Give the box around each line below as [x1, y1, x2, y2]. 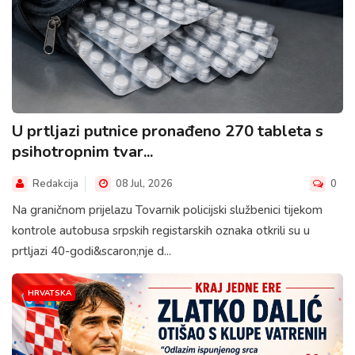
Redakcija [32, 176, 78, 191]
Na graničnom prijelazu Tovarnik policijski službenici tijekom [12, 201, 323, 218]
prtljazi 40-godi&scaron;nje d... [12, 242, 171, 259]
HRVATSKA [28, 287, 71, 299]
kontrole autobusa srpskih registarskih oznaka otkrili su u [12, 222, 310, 239]
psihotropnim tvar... [12, 140, 153, 162]
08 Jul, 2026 [113, 176, 173, 191]
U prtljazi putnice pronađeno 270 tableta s [12, 120, 323, 142]
